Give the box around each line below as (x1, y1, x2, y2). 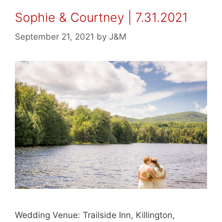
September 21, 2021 (15, 31, 94, 42)
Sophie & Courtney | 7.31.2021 (15, 10, 188, 25)
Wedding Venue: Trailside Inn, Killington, (15, 210, 175, 221)
